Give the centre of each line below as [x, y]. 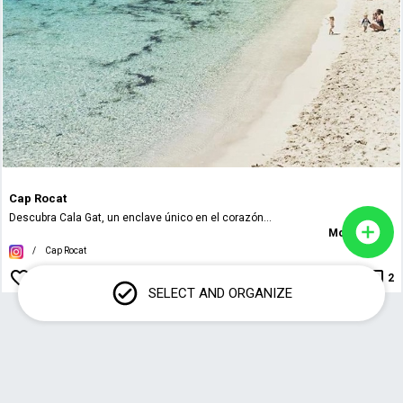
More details [361, 233]
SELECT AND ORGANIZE [220, 293]
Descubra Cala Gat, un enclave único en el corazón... [141, 218]
